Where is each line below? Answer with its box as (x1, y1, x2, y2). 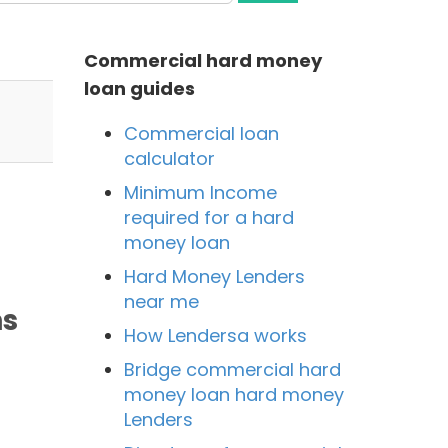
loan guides (83, 76, 195, 101)
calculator (123, 146, 215, 171)
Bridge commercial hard (123, 357, 341, 382)
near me (123, 289, 199, 314)
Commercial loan (123, 121, 279, 146)
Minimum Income (123, 180, 277, 205)
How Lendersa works (123, 323, 307, 348)
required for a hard (123, 205, 294, 230)
